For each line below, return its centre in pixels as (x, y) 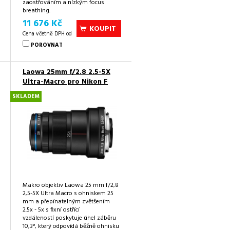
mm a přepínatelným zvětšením (66, 202)
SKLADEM (26, 97)
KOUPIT (103, 29)
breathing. (36, 11)
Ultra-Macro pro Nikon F (65, 82)
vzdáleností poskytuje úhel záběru (69, 218)
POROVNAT (47, 45)
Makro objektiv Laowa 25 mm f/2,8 (71, 186)
